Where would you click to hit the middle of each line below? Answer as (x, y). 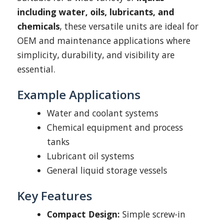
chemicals (38, 26)
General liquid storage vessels (107, 170)
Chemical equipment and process (115, 127)
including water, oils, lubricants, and (96, 12)
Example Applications (79, 94)
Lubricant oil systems (91, 156)
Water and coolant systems (103, 113)
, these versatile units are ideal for (129, 26)
